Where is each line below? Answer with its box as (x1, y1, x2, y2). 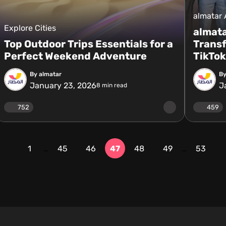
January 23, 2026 (29, 80, 96, 90)
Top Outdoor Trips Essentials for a (4, 38, 173, 50)
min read (100, 82, 127, 89)
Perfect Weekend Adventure (4, 50, 147, 62)
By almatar (29, 70, 62, 78)
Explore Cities (4, 23, 56, 33)
